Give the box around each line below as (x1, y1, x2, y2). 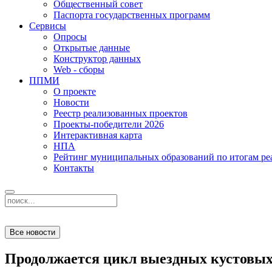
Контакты (53, 163, 94, 173)
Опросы (53, 32, 87, 42)
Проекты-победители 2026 (53, 119, 164, 129)
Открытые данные (53, 42, 130, 53)
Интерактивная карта (53, 130, 142, 140)
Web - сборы (53, 64, 104, 75)
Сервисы (29, 21, 66, 31)
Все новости (10, 227, 55, 237)
